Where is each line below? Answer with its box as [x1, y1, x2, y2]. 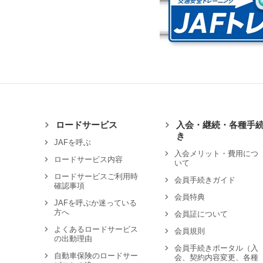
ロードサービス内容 [53, 155, 123, 164]
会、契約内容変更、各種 [174, 253, 258, 262]
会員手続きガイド [174, 176, 235, 184]
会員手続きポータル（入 [174, 244, 258, 252]
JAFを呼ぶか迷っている [53, 198, 137, 207]
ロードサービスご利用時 [53, 172, 138, 181]
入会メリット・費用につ [174, 149, 258, 158]
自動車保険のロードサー [53, 251, 138, 260]
